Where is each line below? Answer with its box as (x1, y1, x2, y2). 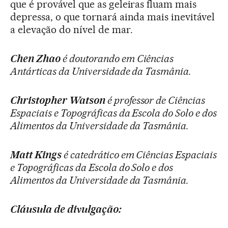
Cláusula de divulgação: (10, 203, 121, 216)
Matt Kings (10, 149, 64, 161)
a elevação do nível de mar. (10, 23, 133, 36)
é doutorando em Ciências (60, 52, 174, 65)
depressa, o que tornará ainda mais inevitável (10, 11, 215, 23)
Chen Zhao (10, 52, 61, 65)
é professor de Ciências (105, 94, 206, 107)
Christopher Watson (10, 94, 105, 107)
